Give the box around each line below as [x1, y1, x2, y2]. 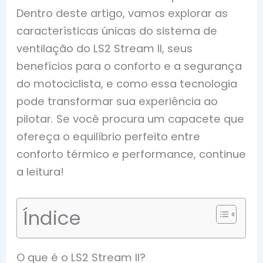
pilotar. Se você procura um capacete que [16, 111, 245, 126]
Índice [23, 204, 81, 231]
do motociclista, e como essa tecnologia [16, 76, 238, 91]
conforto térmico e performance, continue [16, 146, 247, 161]
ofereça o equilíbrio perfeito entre [16, 129, 201, 144]
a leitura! [16, 164, 65, 179]
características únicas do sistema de [16, 23, 218, 38]
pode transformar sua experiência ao [16, 93, 218, 109]
